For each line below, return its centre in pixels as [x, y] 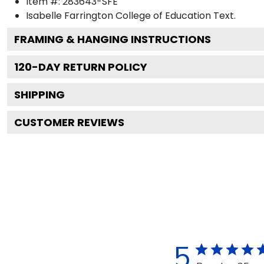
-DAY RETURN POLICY [90, 67]
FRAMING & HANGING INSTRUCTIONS [113, 39]
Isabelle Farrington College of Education [118, 15]
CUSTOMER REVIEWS [69, 122]
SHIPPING [39, 94]
